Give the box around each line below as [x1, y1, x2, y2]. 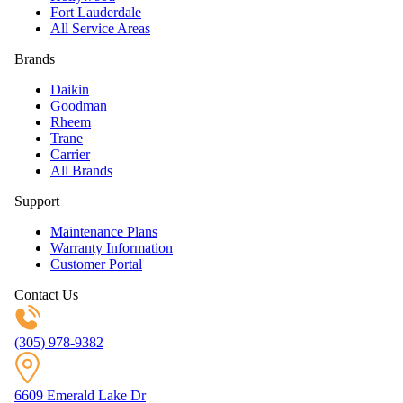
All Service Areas [50, 21, 150, 37]
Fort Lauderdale [50, 4, 141, 21]
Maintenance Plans [50, 224, 157, 240]
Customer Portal [50, 256, 142, 273]
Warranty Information [50, 240, 173, 256]
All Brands [50, 163, 112, 179]
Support [14, 193, 59, 210]
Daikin [50, 82, 89, 98]
